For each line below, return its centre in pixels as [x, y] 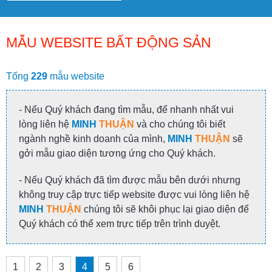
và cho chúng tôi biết [180, 124]
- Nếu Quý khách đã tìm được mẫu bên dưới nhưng [130, 180]
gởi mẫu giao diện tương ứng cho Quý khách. [117, 153]
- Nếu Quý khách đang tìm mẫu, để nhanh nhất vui [126, 110]
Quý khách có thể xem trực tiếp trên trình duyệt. [120, 224]
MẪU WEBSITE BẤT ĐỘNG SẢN [109, 43]
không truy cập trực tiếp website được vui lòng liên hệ [134, 195]
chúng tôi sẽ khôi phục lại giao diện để [165, 209]
